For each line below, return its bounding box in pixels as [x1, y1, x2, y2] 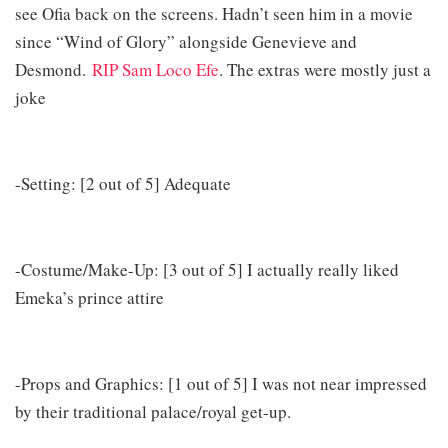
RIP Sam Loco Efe [92, 57, 219, 81]
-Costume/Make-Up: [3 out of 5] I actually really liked [15, 257, 399, 281]
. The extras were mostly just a [219, 57, 431, 81]
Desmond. [15, 57, 92, 81]
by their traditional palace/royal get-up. [15, 399, 291, 423]
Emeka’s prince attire [15, 285, 164, 309]
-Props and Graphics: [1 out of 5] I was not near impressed [15, 371, 427, 395]
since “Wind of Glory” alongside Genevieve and [15, 29, 357, 53]
